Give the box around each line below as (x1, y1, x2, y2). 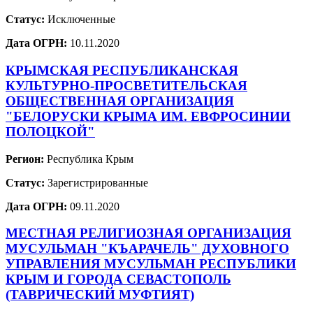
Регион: (6, 152, 44, 165)
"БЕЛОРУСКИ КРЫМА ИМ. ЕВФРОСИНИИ (6, 109, 291, 124)
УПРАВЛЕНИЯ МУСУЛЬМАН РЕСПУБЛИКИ (6, 256, 296, 272)
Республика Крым (44, 152, 133, 165)
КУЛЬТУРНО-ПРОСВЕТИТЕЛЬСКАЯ (6, 78, 247, 93)
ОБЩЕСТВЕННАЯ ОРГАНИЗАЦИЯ (6, 94, 234, 108)
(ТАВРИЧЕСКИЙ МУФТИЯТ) (6, 287, 194, 303)
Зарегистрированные (45, 176, 148, 189)
